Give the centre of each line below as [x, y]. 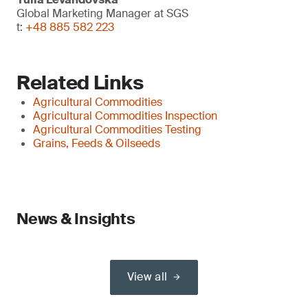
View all [147, 277]
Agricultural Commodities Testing [117, 130]
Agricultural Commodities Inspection [125, 116]
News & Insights [76, 219]
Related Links [80, 83]
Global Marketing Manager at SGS [102, 13]
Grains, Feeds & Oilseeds [97, 143]
